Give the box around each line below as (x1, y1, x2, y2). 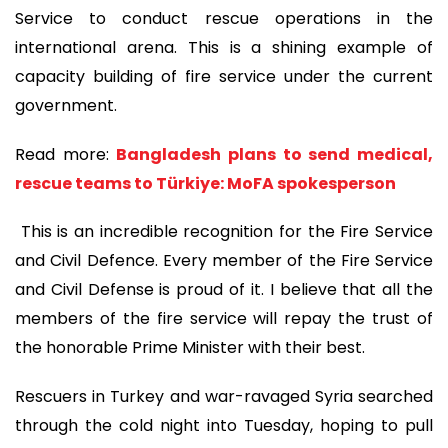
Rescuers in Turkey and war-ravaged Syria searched (15, 384, 433, 408)
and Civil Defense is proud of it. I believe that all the (15, 278, 433, 302)
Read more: (15, 142, 117, 166)
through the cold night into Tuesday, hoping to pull (15, 413, 433, 437)
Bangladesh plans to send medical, (116, 142, 434, 166)
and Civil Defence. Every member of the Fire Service (15, 249, 433, 273)
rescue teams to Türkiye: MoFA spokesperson (15, 171, 396, 195)
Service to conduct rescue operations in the (15, 6, 433, 30)
